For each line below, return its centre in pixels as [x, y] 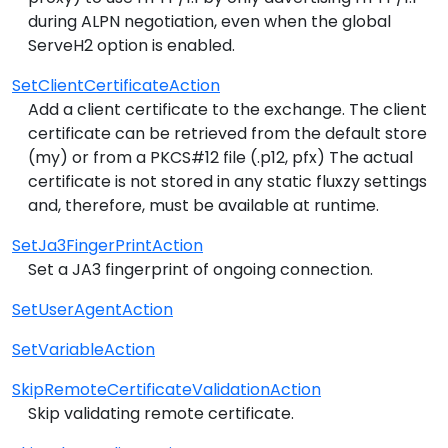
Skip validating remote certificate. [161, 413]
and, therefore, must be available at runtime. [203, 205]
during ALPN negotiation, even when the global [209, 21]
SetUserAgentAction [92, 309]
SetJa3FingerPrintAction [107, 245]
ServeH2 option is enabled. [131, 45]
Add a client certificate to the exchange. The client [227, 109]
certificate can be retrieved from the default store [227, 133]
